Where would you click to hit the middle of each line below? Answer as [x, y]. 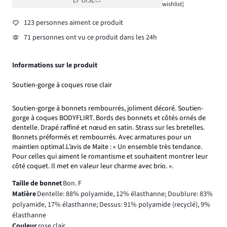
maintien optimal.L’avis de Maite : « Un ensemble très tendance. [107, 147]
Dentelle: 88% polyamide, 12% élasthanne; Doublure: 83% [125, 194]
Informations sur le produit [55, 66]
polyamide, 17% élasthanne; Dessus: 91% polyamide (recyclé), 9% [111, 204]
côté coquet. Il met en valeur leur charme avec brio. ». [93, 166]
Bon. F [72, 183]
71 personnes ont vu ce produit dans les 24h [90, 38]
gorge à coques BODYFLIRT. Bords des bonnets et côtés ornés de [109, 118]
